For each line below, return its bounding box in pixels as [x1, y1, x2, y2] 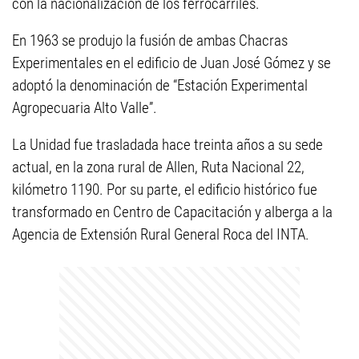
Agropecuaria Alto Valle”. [12, 99, 157, 117]
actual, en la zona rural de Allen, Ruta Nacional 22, [12, 158, 305, 176]
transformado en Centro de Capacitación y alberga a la [12, 203, 333, 221]
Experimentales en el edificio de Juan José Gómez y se [12, 54, 331, 72]
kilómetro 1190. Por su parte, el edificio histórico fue [12, 180, 317, 199]
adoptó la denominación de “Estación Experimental [12, 76, 308, 95]
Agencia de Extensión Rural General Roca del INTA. [12, 225, 309, 244]
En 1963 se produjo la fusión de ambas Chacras [12, 31, 288, 50]
